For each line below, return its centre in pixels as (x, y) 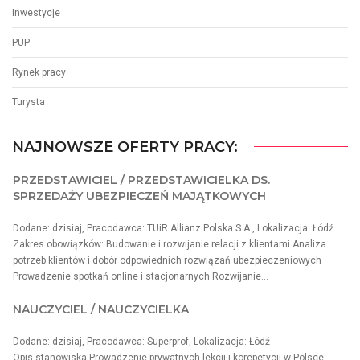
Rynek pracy (39, 73)
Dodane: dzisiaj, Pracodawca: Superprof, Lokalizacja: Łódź (141, 341)
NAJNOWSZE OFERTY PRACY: (125, 147)
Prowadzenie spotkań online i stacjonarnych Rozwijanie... (141, 276)
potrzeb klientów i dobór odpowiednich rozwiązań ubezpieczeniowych (167, 260)
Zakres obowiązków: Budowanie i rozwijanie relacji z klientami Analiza (170, 244)
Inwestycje (36, 13)
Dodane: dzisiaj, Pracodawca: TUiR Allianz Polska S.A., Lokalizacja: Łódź (173, 228)
